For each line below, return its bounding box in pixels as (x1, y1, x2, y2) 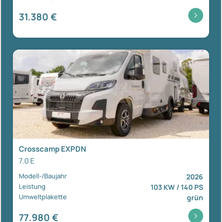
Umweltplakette (19, 192, 67, 201)
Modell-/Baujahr (19, 171, 67, 180)
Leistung (19, 181, 46, 191)
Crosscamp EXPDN (19, 143, 86, 154)
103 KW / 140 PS (151, 182, 203, 192)
